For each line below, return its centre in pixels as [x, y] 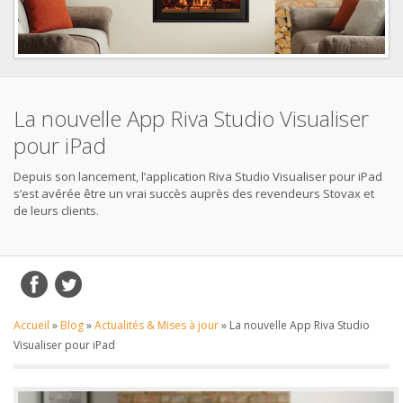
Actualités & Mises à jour [157, 325]
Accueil [31, 325]
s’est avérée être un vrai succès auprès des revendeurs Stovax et [194, 193]
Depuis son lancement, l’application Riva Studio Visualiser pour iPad [198, 176]
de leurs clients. [56, 210]
